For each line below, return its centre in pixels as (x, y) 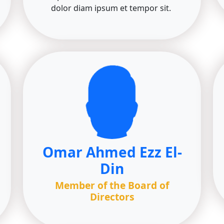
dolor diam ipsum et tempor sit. (112, 8)
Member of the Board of (112, 185)
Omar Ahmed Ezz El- (112, 152)
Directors (112, 197)
